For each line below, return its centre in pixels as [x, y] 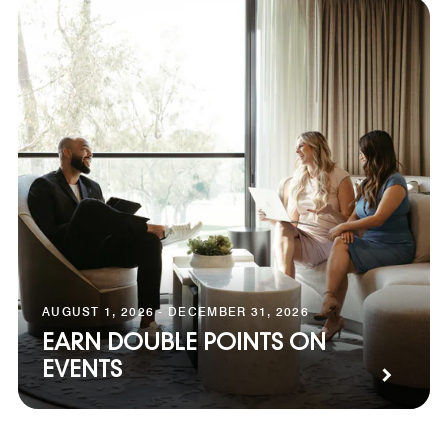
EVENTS [82, 370]
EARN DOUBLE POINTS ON [184, 343]
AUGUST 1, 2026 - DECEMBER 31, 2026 [176, 311]
